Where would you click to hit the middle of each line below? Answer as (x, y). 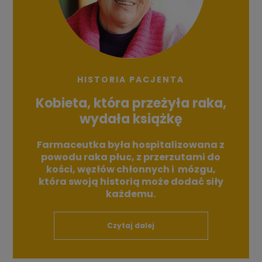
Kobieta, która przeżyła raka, (131, 104)
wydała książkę (131, 119)
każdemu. (131, 194)
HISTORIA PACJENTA (131, 80)
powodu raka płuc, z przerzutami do (131, 157)
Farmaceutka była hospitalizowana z (131, 145)
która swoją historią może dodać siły (131, 182)
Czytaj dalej (131, 226)
